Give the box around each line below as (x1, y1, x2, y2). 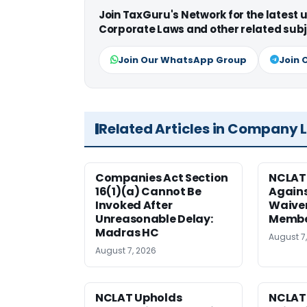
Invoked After (95, 197, 173, 214)
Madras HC (95, 225, 159, 241)
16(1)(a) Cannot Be (95, 184, 201, 200)
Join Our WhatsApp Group (118, 53, 247, 67)
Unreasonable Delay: (95, 211, 213, 228)
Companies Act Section (95, 170, 228, 186)
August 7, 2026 (95, 245, 156, 257)
